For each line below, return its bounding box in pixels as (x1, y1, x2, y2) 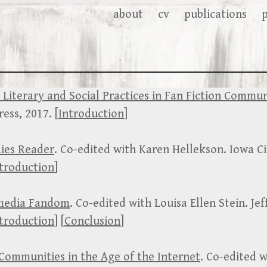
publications (184, 8, 247, 21)
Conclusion (64, 214, 120, 228)
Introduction (58, 107, 124, 121)
